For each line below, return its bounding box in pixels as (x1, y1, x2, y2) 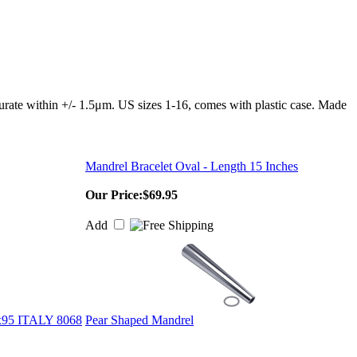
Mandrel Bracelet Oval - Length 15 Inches (85, 159, 298, 173)
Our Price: (85, 188, 143, 202)
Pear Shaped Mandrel (85, 313, 194, 327)
